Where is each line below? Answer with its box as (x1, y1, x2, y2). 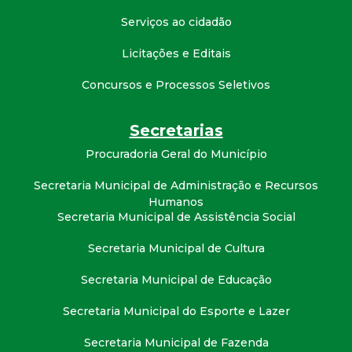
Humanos (148, 195, 203, 209)
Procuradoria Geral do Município (85, 147, 267, 161)
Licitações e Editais (121, 46, 231, 60)
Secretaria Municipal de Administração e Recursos (34, 178, 318, 192)
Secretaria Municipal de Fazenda (83, 335, 269, 350)
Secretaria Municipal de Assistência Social (57, 210, 295, 224)
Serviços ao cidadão (120, 15, 232, 29)
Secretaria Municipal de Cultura (87, 241, 265, 255)
